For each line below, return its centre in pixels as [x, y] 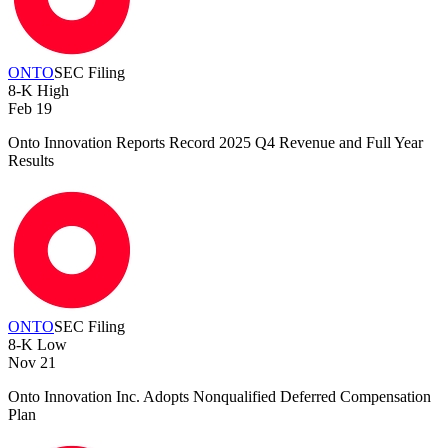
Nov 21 [32, 363]
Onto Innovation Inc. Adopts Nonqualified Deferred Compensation [219, 397]
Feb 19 [30, 109]
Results [31, 161]
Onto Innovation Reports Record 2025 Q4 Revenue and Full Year [215, 143]
